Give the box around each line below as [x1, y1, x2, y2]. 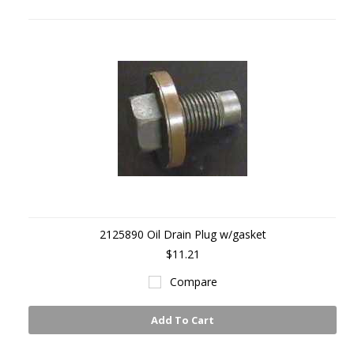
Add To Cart [151, 313, 214, 327]
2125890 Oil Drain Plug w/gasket [99, 227, 266, 242]
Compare [169, 274, 217, 289]
